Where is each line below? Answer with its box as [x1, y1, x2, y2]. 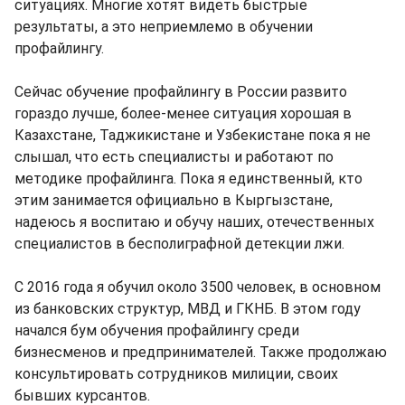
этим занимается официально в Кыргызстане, [14, 191, 333, 209]
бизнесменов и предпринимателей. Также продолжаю [14, 343, 387, 361]
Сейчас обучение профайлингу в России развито [14, 82, 347, 100]
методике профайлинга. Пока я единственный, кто [14, 169, 363, 187]
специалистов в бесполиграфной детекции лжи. [14, 234, 344, 252]
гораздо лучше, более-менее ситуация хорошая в [14, 104, 352, 122]
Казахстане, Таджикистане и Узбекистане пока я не [14, 126, 371, 144]
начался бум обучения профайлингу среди [14, 321, 299, 339]
